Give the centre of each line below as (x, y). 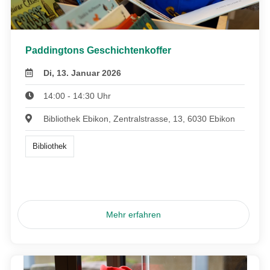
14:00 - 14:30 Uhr (77, 96)
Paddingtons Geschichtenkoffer (98, 50)
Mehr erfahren (134, 214)
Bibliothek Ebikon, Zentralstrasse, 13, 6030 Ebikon (140, 118)
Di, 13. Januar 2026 (83, 73)
